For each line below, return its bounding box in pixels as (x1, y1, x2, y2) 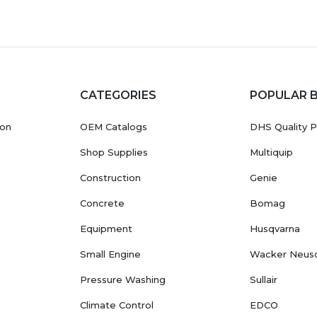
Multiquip (250, 146, 293, 158)
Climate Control (79, 299, 154, 311)
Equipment (79, 223, 132, 235)
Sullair (250, 274, 277, 286)
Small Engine (79, 248, 141, 260)
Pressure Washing (79, 274, 166, 286)
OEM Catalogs (79, 121, 147, 133)
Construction (79, 172, 141, 184)
